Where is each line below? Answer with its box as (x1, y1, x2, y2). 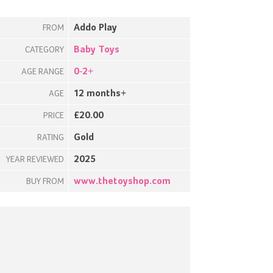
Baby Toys (74, 45, 119, 55)
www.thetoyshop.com (74, 177, 171, 186)
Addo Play (74, 23, 117, 33)
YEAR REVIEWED (6, 155, 64, 164)
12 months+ (74, 89, 126, 99)
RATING (37, 133, 64, 142)
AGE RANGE (21, 68, 64, 76)
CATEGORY (25, 46, 64, 54)
